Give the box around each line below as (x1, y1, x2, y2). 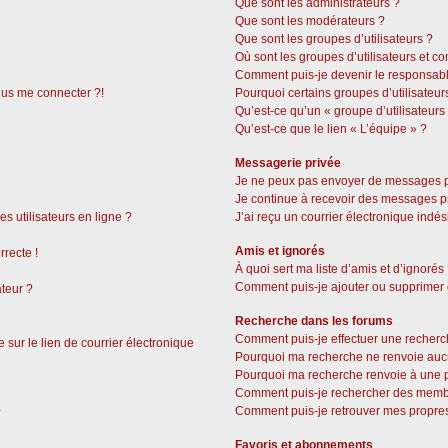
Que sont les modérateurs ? (235, 14, 386, 28)
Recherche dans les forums (235, 314, 394, 328)
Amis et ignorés (235, 244, 326, 258)
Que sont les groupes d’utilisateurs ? (235, 32, 434, 46)
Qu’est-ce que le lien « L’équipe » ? (235, 122, 428, 136)
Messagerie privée (235, 156, 342, 170)
